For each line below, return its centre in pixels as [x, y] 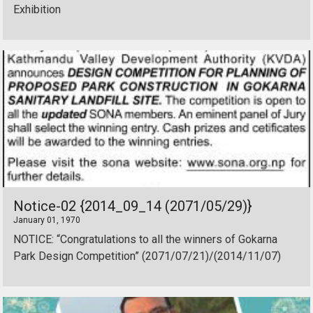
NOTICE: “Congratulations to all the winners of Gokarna [145, 239]
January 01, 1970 [47, 220]
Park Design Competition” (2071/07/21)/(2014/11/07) [147, 256]
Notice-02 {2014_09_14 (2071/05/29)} [133, 206]
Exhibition [37, 9]
